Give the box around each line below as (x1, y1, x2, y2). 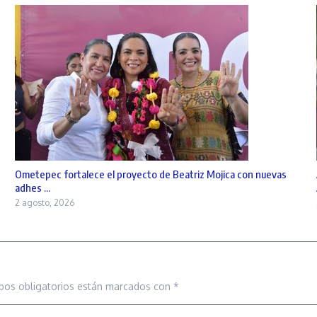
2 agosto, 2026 (14, 197, 74, 208)
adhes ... (14, 180, 50, 194)
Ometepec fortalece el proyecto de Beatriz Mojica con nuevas (14, 167, 287, 180)
